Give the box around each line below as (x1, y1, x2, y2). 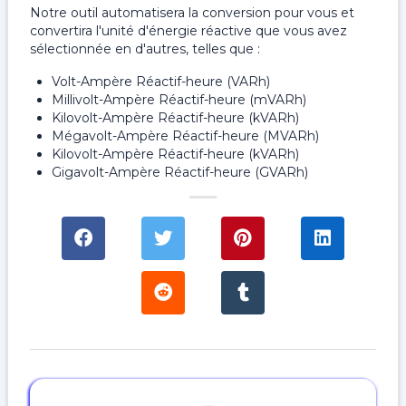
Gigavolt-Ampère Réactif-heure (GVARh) (52, 164, 308, 180)
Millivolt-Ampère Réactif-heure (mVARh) (52, 92, 306, 108)
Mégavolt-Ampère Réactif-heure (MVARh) (52, 128, 319, 144)
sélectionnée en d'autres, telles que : (30, 41, 260, 57)
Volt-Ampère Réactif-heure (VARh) (52, 73, 270, 90)
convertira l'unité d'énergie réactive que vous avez (30, 23, 347, 39)
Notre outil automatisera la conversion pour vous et (30, 5, 354, 21)
